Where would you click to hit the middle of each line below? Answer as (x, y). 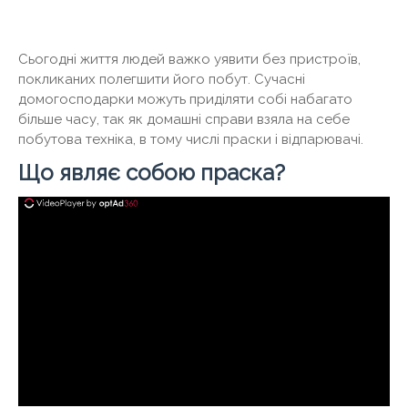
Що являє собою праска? (152, 173)
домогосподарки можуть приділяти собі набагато (185, 99)
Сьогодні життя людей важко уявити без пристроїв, (189, 59)
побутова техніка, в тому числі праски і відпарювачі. (191, 139)
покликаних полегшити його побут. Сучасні (162, 79)
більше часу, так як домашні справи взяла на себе (184, 119)
